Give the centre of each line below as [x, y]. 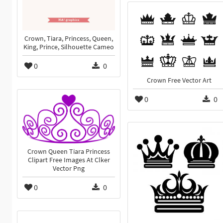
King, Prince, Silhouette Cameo [69, 47]
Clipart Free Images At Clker [69, 160]
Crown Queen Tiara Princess [69, 152]
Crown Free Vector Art [179, 80]
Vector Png [69, 169]
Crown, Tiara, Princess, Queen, [69, 39]
